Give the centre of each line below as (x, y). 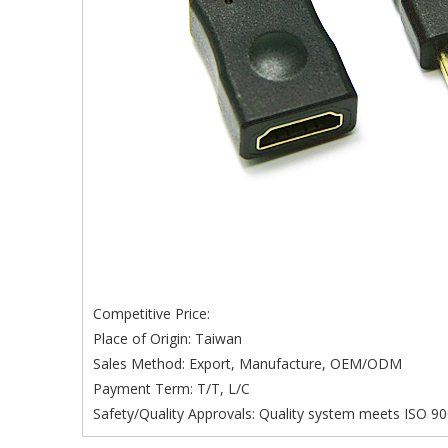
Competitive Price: (151, 313)
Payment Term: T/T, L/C (171, 388)
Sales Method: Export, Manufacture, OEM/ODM (247, 363)
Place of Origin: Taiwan (167, 338)
